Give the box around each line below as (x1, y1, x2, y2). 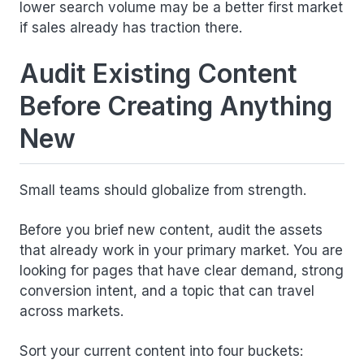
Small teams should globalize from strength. (19, 182, 306, 199)
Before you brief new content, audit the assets (19, 222, 323, 239)
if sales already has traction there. (19, 19, 242, 37)
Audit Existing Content (19, 58, 297, 90)
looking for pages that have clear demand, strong (19, 262, 344, 279)
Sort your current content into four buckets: (19, 343, 303, 360)
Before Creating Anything (19, 90, 332, 123)
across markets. (19, 303, 123, 320)
